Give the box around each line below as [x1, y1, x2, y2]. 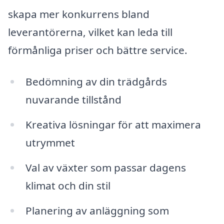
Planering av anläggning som [25, 203, 169, 217]
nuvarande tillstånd [25, 92, 121, 107]
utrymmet [25, 135, 75, 150]
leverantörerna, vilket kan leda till [8, 24, 172, 39]
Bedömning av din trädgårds [25, 74, 167, 89]
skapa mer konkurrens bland [8, 6, 149, 21]
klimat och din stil [25, 178, 110, 193]
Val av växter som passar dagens [25, 160, 186, 175]
